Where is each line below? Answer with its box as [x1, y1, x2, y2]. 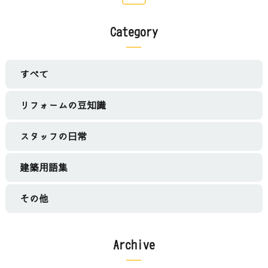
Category [109, 26, 158, 39]
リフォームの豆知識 [19, 100, 106, 111]
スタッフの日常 [19, 132, 87, 142]
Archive [112, 239, 155, 252]
